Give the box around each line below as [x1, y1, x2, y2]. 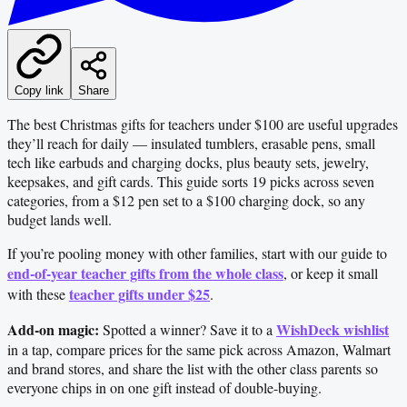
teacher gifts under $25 [69, 283, 210, 304]
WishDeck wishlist [276, 318, 389, 340]
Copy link [15, 83, 64, 97]
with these [7, 283, 69, 303]
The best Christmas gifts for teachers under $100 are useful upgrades [7, 114, 398, 134]
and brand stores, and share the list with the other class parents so [7, 358, 378, 378]
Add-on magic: [7, 318, 99, 340]
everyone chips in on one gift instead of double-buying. [7, 377, 322, 397]
